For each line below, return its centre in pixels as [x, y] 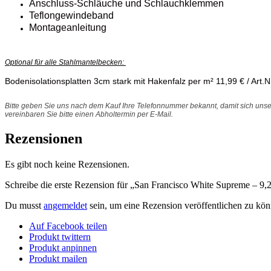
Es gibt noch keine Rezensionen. [67, 165]
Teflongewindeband [71, 16]
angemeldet [65, 206]
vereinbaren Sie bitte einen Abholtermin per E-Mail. [89, 115]
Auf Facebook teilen [68, 226]
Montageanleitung [68, 28]
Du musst [24, 206]
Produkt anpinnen [63, 248]
